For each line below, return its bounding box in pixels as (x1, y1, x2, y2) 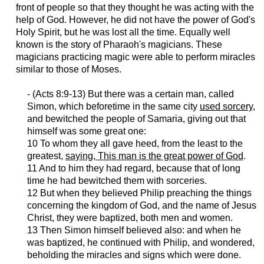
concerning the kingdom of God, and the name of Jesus (27, 200, 256, 211)
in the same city (130, 101, 200, 112)
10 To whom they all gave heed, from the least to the (27, 138, 243, 149)
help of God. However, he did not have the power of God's (15, 15, 255, 25)
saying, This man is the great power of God (65, 151, 243, 161)
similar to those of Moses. (15, 64, 121, 75)
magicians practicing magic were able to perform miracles (15, 52, 255, 62)
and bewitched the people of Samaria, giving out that (27, 114, 246, 124)
